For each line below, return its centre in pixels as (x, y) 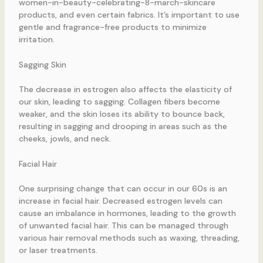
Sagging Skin (42, 64)
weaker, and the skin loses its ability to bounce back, (122, 114)
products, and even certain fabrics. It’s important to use (129, 14)
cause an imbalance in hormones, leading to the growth (127, 213)
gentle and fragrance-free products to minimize (112, 27)
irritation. (36, 39)
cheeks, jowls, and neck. (65, 138)
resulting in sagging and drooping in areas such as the (123, 126)
